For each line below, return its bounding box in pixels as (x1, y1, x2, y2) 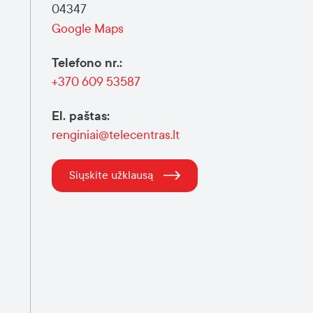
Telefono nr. (52, 56, 119, 70)
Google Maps (52, 22, 124, 36)
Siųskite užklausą (69, 168, 153, 182)
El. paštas (52, 109, 107, 123)
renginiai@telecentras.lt (52, 128, 180, 143)
